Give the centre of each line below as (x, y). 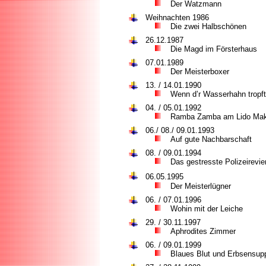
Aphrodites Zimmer (203, 231)
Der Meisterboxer (200, 72)
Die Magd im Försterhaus (214, 49)
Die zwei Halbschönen (208, 26)
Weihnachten (168, 18)
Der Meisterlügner (201, 186)
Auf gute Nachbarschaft (211, 139)
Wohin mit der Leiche (207, 209)
